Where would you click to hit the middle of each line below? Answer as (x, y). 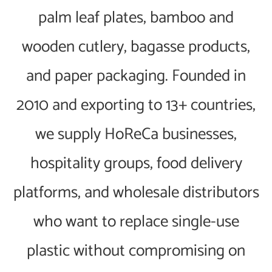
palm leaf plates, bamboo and (136, 18)
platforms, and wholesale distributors (136, 193)
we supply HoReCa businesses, (136, 134)
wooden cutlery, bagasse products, (136, 47)
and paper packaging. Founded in (136, 76)
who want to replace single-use (136, 222)
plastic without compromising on (136, 251)
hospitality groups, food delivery (136, 164)
